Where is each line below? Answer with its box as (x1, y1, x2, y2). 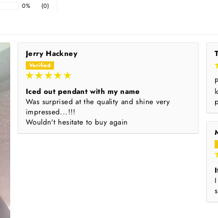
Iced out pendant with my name (26, 86, 140, 97)
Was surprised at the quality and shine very (26, 96, 170, 108)
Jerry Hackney (26, 48, 77, 59)
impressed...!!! (26, 107, 76, 118)
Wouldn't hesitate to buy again (26, 117, 128, 128)
